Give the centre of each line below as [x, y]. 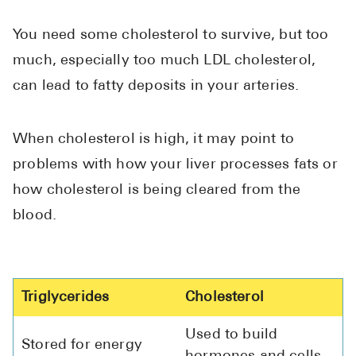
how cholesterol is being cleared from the [157, 191]
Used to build [232, 335]
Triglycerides [66, 298]
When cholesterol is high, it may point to [153, 140]
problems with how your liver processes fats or [175, 165]
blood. [35, 216]
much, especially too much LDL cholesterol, [164, 61]
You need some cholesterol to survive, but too [171, 36]
